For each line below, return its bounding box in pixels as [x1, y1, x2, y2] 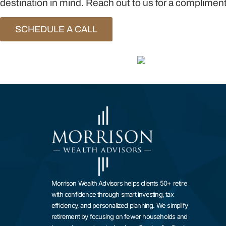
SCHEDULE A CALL [15, 24, 97, 35]
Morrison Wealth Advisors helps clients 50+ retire [51, 179, 187, 187]
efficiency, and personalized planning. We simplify [51, 201, 188, 209]
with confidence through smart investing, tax [51, 190, 174, 198]
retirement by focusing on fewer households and [51, 212, 188, 220]
